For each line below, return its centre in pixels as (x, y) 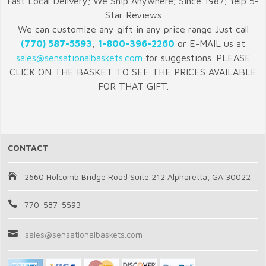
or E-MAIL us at (210, 44)
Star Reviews (133, 15)
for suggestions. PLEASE (196, 58)
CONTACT (28, 148)
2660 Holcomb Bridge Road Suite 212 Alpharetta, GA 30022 (137, 177)
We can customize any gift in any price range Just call (133, 29)
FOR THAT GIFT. (133, 86)
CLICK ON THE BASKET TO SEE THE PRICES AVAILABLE (133, 72)
